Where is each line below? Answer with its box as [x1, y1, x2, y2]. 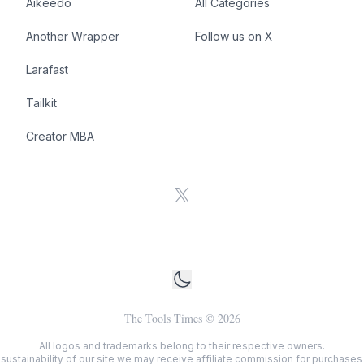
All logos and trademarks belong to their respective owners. [39, 340, 325, 352]
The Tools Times [123, 310, 202, 326]
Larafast [26, 63, 68, 76]
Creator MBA [26, 129, 94, 143]
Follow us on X [195, 29, 273, 43]
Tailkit [26, 96, 57, 110]
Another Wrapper [26, 29, 119, 43]
